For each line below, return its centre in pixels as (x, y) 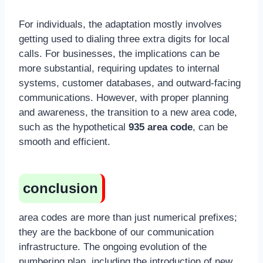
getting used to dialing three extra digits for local (124, 39)
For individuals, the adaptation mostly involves (120, 24)
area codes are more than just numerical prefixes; (128, 217)
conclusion (60, 188)
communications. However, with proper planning (124, 97)
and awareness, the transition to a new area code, (128, 112)
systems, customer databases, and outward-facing (130, 83)
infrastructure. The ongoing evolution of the (113, 247)
